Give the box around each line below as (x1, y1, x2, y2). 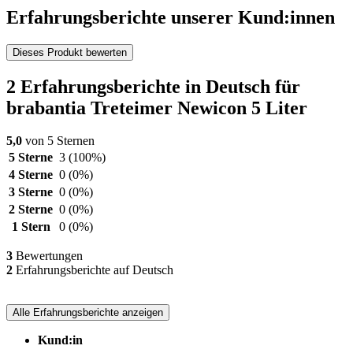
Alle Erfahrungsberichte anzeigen (13, 307, 163, 319)
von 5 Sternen (22, 134, 95, 148)
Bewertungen (13, 249, 83, 263)
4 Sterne (9, 168, 53, 182)
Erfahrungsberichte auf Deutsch (13, 263, 173, 277)
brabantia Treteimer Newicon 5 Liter (6, 97, 307, 118)
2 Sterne (9, 203, 53, 217)
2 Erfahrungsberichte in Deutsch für (6, 76, 300, 97)
